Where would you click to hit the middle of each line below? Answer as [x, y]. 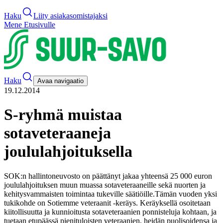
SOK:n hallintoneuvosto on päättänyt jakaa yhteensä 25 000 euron [108, 176]
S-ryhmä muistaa [63, 115]
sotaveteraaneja [57, 133]
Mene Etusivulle [30, 25]
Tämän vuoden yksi [186, 194]
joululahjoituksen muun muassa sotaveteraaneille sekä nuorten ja [105, 185]
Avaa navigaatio [60, 81]
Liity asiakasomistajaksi [70, 16]
